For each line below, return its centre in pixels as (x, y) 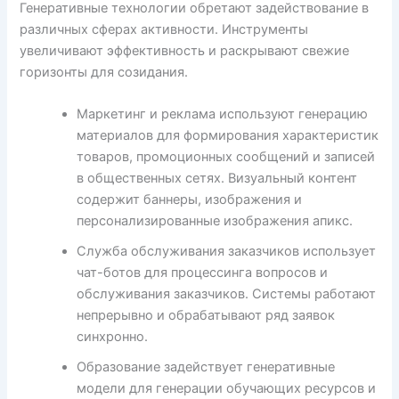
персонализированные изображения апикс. (215, 220)
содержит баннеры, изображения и (190, 199)
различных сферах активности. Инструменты (164, 29)
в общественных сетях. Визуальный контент (217, 178)
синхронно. (113, 336)
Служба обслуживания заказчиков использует (227, 251)
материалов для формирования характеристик (228, 135)
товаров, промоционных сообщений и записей (226, 156)
